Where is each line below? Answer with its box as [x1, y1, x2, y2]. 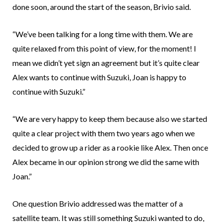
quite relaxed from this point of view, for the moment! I [12, 43, 196, 53]
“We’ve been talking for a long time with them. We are [12, 29, 193, 39]
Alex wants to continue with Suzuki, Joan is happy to [12, 72, 186, 82]
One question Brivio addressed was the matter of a [12, 198, 183, 208]
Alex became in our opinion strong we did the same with [12, 157, 199, 166]
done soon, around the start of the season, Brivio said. [12, 1, 191, 11]
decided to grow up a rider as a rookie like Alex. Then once [12, 142, 208, 152]
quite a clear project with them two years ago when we [12, 128, 195, 138]
